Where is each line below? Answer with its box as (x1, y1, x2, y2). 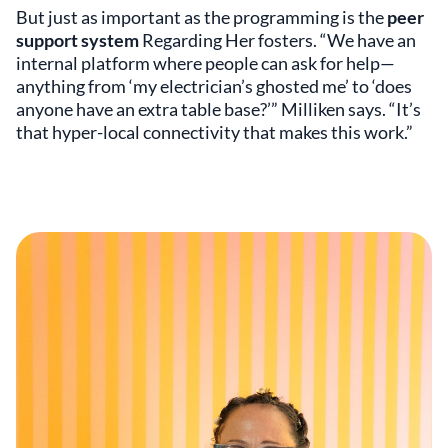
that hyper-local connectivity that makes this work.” (16, 120, 413, 143)
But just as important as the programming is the (16, 5, 387, 28)
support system (16, 28, 139, 51)
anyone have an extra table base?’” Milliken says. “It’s (16, 97, 421, 120)
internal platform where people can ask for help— (16, 51, 395, 74)
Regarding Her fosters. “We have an (139, 28, 416, 51)
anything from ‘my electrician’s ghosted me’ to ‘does (16, 74, 412, 97)
